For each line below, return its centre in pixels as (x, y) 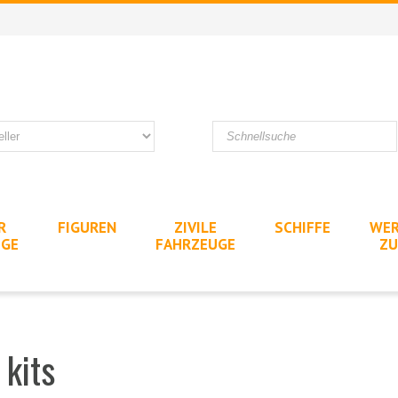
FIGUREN (87, 227)
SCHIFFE (302, 227)
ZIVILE (195, 227)
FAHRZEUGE (195, 244)
